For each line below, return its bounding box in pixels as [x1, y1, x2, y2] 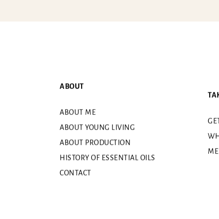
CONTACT [60, 169, 91, 177]
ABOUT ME [60, 108, 96, 116]
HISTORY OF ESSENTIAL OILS [60, 153, 155, 162]
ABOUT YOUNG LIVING [60, 123, 135, 131]
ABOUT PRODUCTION [60, 138, 131, 147]
